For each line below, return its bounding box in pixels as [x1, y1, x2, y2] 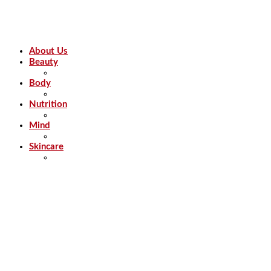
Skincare [29, 142, 64, 151]
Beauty [29, 57, 58, 67]
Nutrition [29, 99, 67, 109]
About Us [29, 46, 68, 56]
